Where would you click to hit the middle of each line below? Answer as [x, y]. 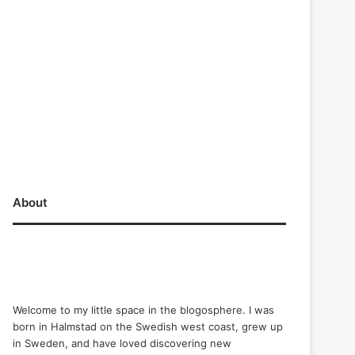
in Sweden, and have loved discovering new [122, 343]
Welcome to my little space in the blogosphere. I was [144, 309]
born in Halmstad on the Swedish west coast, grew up [148, 326]
